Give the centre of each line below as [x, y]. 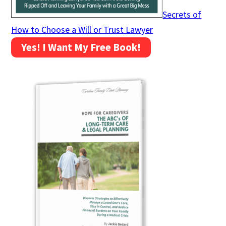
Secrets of [182, 14]
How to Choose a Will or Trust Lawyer [82, 29]
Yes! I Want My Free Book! [81, 47]
